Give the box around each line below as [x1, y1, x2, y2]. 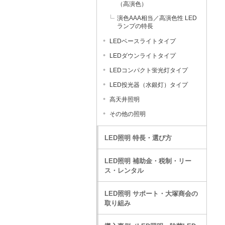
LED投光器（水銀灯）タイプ [109, 81, 188, 88]
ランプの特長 [117, 23, 153, 30]
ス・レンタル [104, 167, 144, 174]
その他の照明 [109, 110, 146, 118]
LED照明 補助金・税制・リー [104, 157, 191, 165]
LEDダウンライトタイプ [109, 52, 176, 59]
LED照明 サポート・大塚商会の [104, 190, 198, 197]
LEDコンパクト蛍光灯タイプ [109, 67, 188, 74]
